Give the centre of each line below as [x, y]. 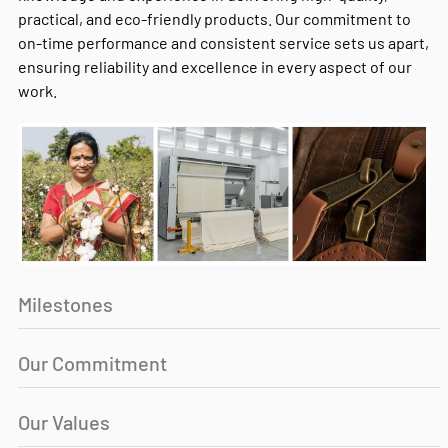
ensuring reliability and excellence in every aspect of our [214, 67]
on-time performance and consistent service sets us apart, [223, 43]
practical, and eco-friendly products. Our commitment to [214, 19]
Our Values [63, 421]
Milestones [65, 303]
